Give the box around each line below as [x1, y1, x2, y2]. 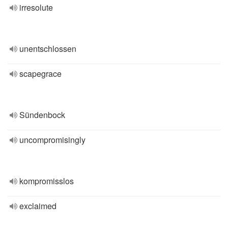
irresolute [19, 2, 53, 13]
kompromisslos [19, 175, 74, 187]
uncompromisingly [19, 134, 85, 146]
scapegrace [19, 68, 62, 79]
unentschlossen [19, 43, 76, 54]
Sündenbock [19, 109, 65, 121]
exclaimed [19, 200, 56, 212]
